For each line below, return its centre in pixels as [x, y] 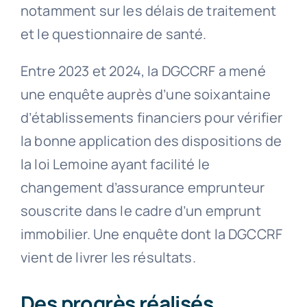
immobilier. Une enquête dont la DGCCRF [151, 234]
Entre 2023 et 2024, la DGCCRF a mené [143, 71]
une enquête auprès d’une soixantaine [145, 94]
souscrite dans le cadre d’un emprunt [140, 210]
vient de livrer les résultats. [108, 257]
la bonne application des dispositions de [151, 140]
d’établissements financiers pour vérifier [151, 117]
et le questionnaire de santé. [113, 34]
